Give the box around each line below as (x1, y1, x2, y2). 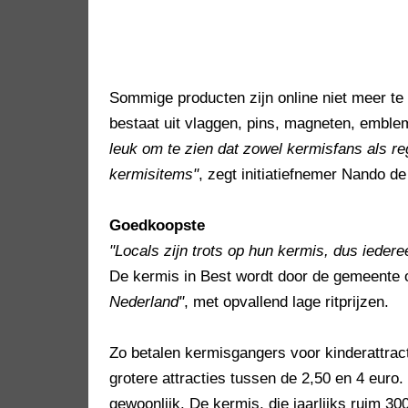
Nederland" (109, 293, 184, 311)
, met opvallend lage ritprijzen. (184, 293, 389, 311)
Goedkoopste (109, 217, 205, 235)
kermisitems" (109, 166, 199, 184)
